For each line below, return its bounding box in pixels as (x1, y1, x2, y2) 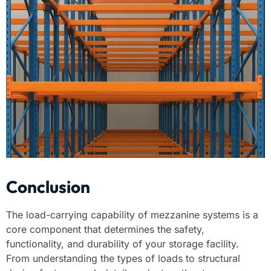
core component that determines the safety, (6, 223, 204, 236)
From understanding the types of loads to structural (6, 252, 240, 265)
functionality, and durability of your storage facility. (6, 238, 239, 250)
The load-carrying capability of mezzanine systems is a (6, 209, 258, 221)
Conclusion (6, 176, 90, 198)
